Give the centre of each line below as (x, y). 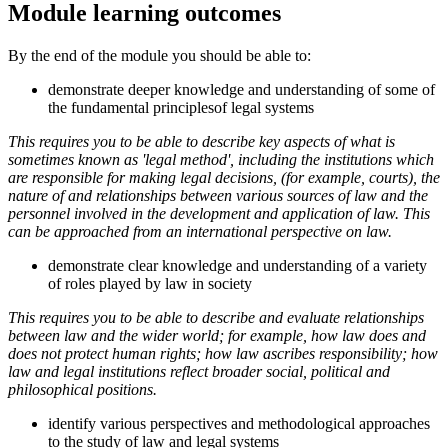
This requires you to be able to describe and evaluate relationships (216, 318)
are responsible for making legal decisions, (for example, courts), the (224, 178)
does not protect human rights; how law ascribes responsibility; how (223, 354)
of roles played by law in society (150, 284)
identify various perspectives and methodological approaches (239, 424)
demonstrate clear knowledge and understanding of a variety (237, 266)
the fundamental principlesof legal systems (181, 108)
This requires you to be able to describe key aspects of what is (201, 142)
